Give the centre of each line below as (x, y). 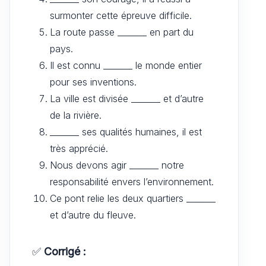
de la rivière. (76, 115)
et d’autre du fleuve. (93, 215)
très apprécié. (79, 148)
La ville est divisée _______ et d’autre (127, 98)
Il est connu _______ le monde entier (126, 65)
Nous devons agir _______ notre (117, 165)
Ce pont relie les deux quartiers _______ (133, 198)
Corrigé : (65, 251)
